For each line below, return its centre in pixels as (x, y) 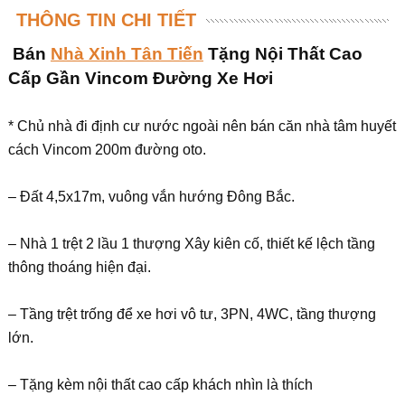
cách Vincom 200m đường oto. (107, 150)
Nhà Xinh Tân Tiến (127, 54)
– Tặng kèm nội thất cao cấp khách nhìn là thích (160, 385)
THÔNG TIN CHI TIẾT (106, 20)
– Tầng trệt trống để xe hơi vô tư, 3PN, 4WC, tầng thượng (192, 314)
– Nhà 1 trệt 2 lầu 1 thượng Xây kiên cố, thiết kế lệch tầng (191, 244)
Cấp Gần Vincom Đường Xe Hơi (140, 78)
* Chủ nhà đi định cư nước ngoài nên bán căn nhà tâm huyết (202, 126)
